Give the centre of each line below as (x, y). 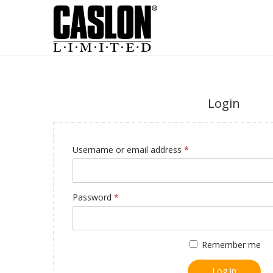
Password (93, 197)
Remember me (232, 245)
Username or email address (128, 150)
